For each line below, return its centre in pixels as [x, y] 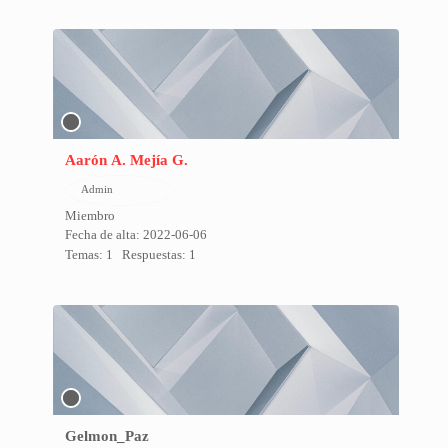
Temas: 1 [88, 254]
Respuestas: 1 [158, 254]
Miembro [89, 215]
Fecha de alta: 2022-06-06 [135, 234]
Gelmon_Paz [106, 436]
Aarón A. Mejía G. [126, 160]
